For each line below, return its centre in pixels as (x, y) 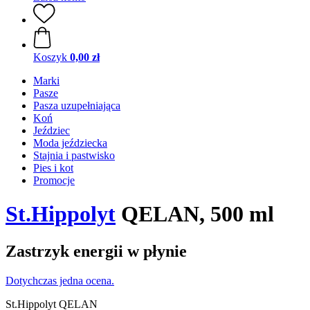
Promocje (54, 180)
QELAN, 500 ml (195, 214)
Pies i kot (53, 168)
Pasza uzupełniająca (77, 106)
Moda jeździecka (70, 143)
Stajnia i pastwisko (74, 155)
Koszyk (50, 57)
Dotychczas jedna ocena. (60, 280)
